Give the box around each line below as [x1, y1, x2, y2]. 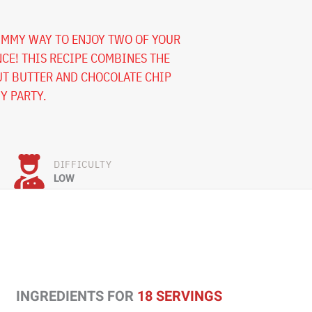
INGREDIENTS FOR [15, 286, 137, 307]
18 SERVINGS [136, 286, 222, 307]
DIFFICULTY [54, 157, 112, 171]
